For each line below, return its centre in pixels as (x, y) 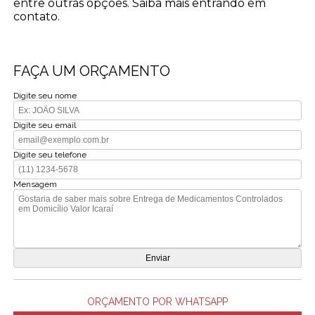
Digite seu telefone (50, 155)
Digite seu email (45, 126)
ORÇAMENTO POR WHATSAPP (157, 302)
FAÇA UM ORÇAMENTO (92, 71)
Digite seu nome (45, 96)
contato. (37, 17)
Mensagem (36, 185)
